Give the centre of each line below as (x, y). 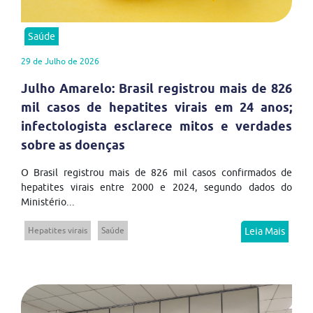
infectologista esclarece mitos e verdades (156, 126)
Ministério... (48, 202)
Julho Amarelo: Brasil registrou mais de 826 (156, 89)
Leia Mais (265, 232)
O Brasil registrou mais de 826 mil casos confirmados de (156, 173)
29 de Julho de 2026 (60, 61)
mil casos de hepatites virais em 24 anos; (156, 108)
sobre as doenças (73, 145)
